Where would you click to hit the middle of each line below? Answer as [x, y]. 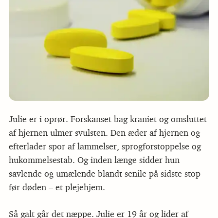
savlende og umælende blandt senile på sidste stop [104, 174]
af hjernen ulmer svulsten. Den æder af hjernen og [104, 133]
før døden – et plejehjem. [57, 188]
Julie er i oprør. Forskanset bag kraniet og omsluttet [108, 119]
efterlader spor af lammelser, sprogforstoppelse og [105, 147]
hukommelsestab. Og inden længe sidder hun [94, 160]
